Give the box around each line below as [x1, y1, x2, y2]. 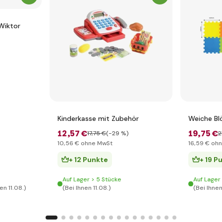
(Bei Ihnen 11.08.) [62, 184, 111, 192]
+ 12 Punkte [69, 155, 108, 164]
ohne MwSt [79, 139, 112, 147]
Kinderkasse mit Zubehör [57, 114, 139, 123]
